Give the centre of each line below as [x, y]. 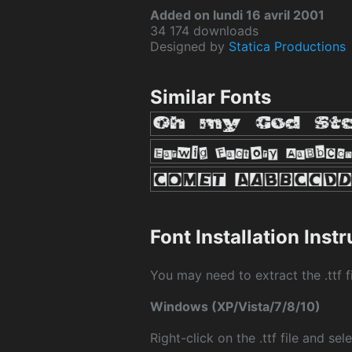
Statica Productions [287, 47]
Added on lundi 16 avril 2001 [237, 15]
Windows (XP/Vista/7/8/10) [235, 307]
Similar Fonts [211, 97]
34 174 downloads [204, 31]
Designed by [189, 47]
